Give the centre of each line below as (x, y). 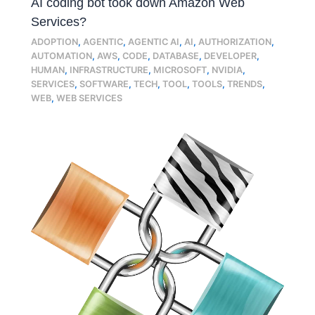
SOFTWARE (104, 84)
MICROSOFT (180, 70)
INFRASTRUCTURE (109, 70)
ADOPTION (55, 41)
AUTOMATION (62, 56)
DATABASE (176, 56)
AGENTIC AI (154, 41)
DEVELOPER (231, 56)
